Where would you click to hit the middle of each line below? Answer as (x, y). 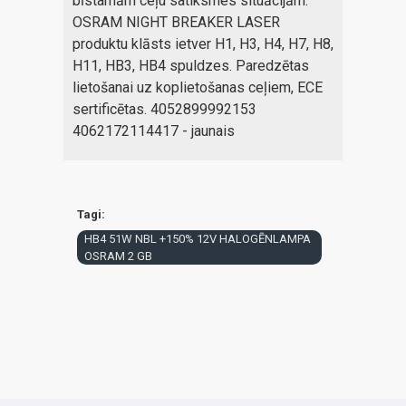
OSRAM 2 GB (118, 256)
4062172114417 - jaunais (154, 131)
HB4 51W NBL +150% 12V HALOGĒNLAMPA (198, 239)
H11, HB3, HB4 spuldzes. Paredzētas (191, 66)
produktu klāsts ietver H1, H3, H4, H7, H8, (203, 44)
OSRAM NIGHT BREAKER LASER (176, 22)
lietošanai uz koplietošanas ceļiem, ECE (198, 87)
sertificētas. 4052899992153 (164, 109)
